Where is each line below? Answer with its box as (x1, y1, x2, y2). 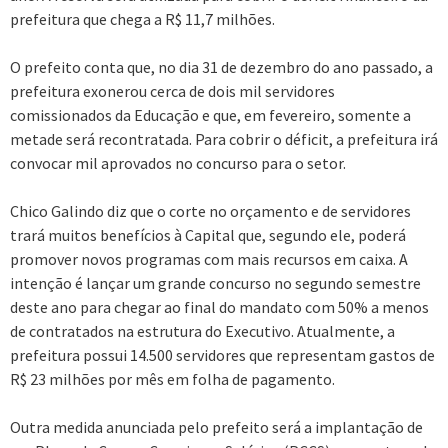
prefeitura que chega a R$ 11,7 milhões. (10, 9, 275, 30)
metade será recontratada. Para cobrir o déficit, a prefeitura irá (10, 129, 438, 150)
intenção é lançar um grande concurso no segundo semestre (10, 273, 421, 294)
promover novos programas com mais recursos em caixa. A (10, 249, 408, 270)
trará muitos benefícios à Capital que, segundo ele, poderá (10, 225, 406, 246)
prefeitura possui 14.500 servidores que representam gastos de (10, 345, 435, 366)
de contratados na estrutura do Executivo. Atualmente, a (10, 321, 395, 342)
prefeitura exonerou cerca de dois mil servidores (10, 81, 335, 102)
